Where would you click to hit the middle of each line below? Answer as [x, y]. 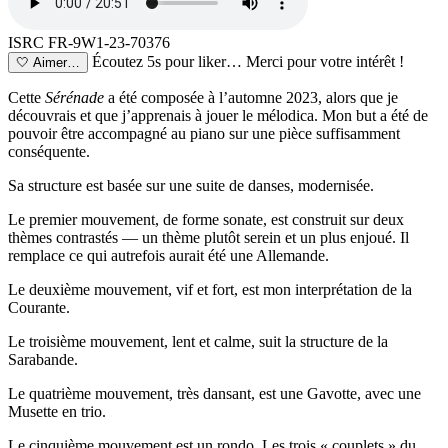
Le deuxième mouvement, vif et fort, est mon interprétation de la [210, 289]
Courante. [39, 307]
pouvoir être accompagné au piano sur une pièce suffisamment [204, 133]
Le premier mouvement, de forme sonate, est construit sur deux [206, 219]
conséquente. [49, 151]
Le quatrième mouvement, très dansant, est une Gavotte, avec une [214, 393]
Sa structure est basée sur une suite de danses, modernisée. [191, 185]
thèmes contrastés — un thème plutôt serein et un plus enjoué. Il [208, 237]
